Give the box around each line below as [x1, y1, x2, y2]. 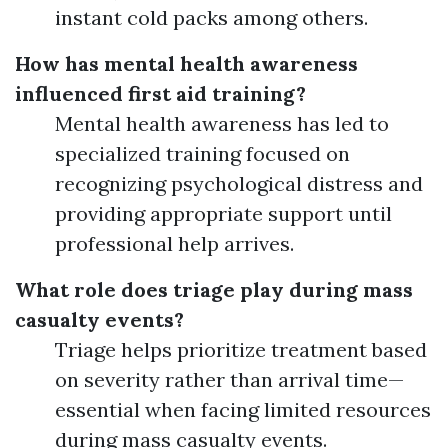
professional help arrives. [55, 231, 294, 256]
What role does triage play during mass [15, 277, 413, 302]
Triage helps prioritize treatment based [55, 337, 427, 362]
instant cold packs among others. [55, 5, 368, 30]
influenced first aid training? [15, 81, 306, 106]
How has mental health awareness [15, 51, 358, 76]
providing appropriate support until [55, 201, 392, 226]
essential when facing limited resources [55, 397, 431, 422]
